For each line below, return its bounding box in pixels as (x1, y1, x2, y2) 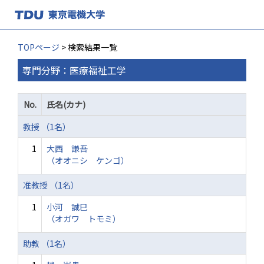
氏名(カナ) (47, 98, 85, 110)
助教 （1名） (23, 237, 71, 249)
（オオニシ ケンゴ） (47, 154, 129, 166)
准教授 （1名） (23, 179, 79, 191)
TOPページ (18, 41, 60, 53)
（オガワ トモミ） (47, 213, 121, 225)
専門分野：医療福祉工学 (22, 63, 126, 77)
